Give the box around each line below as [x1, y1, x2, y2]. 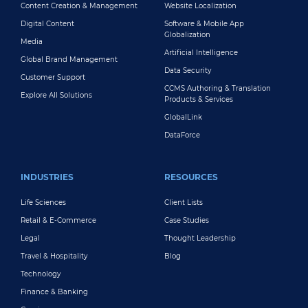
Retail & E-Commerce [21, 216, 96, 225]
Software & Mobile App [164, 19, 244, 28]
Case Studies [164, 216, 209, 225]
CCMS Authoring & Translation [164, 84, 271, 93]
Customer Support [21, 73, 85, 82]
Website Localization [164, 1, 236, 10]
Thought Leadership [164, 234, 236, 243]
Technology [21, 269, 60, 278]
